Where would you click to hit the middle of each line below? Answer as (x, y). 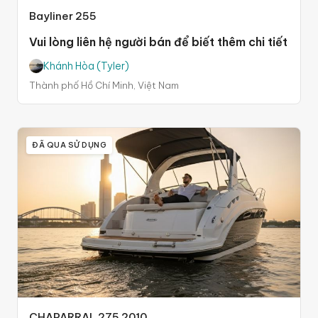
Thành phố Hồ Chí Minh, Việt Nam (104, 85)
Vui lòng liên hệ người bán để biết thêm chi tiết (158, 42)
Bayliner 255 (63, 16)
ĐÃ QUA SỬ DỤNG (69, 144)
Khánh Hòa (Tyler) (86, 66)
